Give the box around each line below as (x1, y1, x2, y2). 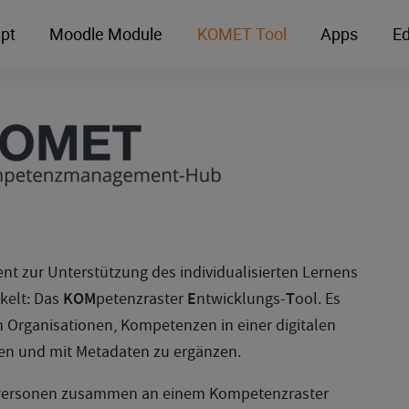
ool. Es (295, 287, 341, 309)
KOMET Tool (196, 22, 287, 45)
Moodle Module (49, 22, 163, 45)
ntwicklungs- (196, 287, 286, 309)
